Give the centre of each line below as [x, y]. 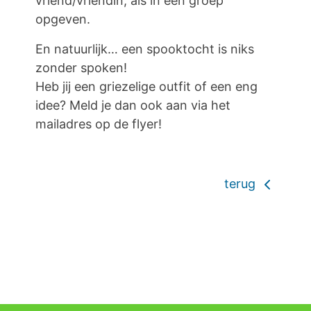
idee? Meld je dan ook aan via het [133, 105]
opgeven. [63, 19]
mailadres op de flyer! [99, 124]
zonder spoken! [81, 67]
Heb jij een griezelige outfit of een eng [146, 86]
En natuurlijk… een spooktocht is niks [145, 49]
